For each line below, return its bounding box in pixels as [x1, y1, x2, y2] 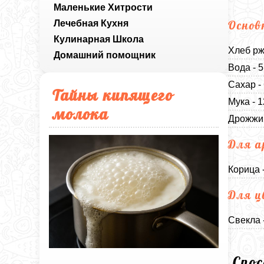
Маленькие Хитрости [54, 2, 153, 12]
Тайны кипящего [52, 85, 174, 104]
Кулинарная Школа [54, 34, 144, 44]
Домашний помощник [54, 50, 156, 60]
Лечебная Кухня [54, 18, 129, 28]
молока [52, 104, 109, 123]
